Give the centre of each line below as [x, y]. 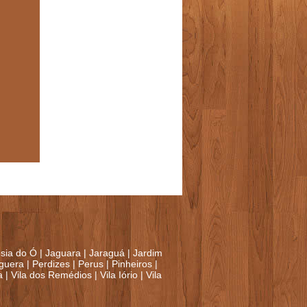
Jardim [148, 253]
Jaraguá [107, 253]
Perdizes [51, 264]
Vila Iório [119, 275]
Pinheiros [132, 264]
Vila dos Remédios [51, 275]
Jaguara [63, 253]
